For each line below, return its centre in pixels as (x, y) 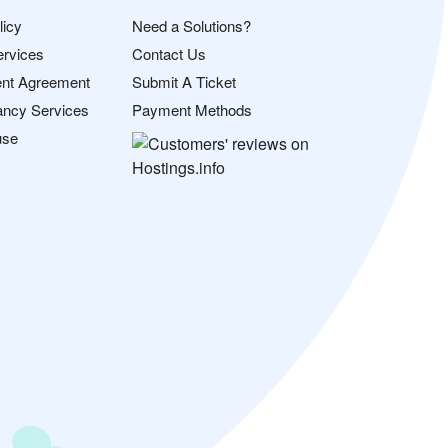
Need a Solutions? (191, 25)
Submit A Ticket (184, 81)
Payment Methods (192, 109)
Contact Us (169, 53)
